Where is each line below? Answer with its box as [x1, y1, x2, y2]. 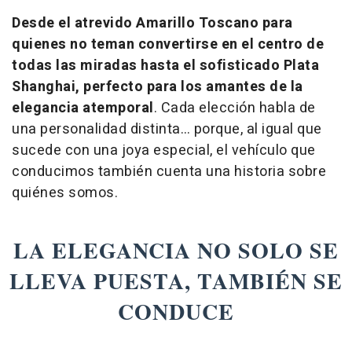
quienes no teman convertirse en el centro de [12, 33, 324, 55]
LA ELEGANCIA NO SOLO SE [13, 233, 339, 266]
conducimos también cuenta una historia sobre [12, 160, 326, 182]
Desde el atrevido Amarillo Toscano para [12, 12, 293, 34]
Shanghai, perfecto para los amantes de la [12, 75, 303, 97]
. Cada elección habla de [153, 97, 316, 119]
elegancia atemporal [12, 97, 154, 119]
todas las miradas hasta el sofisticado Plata [12, 54, 319, 76]
